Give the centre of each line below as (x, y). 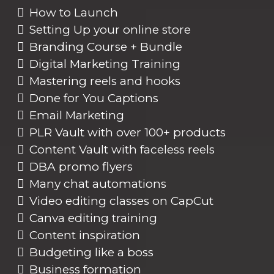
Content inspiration (86, 235)
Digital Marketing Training (106, 64)
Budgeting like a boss (93, 252)
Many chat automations (99, 183)
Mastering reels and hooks (106, 81)
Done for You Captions (94, 98)
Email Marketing (77, 115)
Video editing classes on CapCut (123, 201)
